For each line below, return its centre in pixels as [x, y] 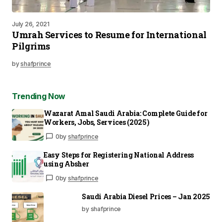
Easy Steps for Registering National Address [119, 155]
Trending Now [39, 96]
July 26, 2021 [31, 24]
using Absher [66, 164]
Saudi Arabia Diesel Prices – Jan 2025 [146, 196]
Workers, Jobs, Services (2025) [97, 122]
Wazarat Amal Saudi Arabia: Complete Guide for [126, 113]
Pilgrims [31, 46]
